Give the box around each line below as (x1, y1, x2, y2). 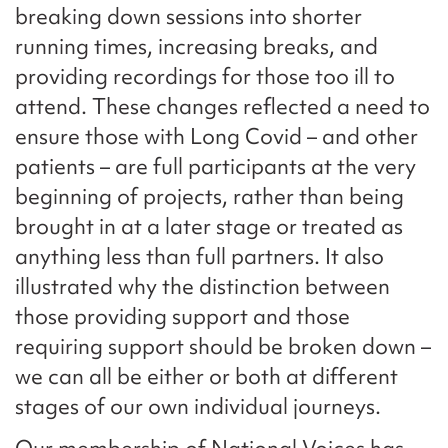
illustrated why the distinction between (15, 272, 390, 302)
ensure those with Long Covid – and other (15, 122, 418, 152)
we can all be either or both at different (15, 362, 398, 392)
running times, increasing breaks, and (15, 32, 378, 62)
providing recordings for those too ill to (15, 62, 395, 92)
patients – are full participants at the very (15, 152, 416, 182)
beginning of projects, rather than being (15, 182, 404, 212)
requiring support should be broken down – (15, 332, 431, 362)
